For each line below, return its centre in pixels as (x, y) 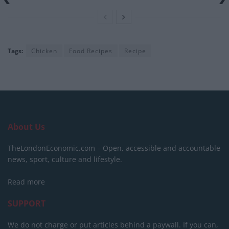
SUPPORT (27, 204)
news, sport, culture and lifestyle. (65, 159)
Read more (26, 182)
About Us (26, 127)
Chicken (44, 51)
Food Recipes (91, 51)
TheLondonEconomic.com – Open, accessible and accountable (114, 148)
